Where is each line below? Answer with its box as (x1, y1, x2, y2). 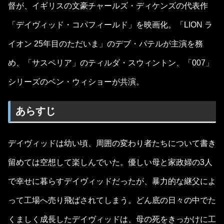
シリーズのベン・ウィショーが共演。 (8, 77, 144, 86)
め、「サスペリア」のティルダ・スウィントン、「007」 (8, 58, 213, 67)
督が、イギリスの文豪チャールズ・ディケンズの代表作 (8, 1, 208, 10)
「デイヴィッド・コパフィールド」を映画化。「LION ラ (8, 20, 212, 29)
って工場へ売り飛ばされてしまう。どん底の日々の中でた (8, 195, 216, 204)
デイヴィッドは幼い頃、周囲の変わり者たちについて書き (8, 138, 216, 147)
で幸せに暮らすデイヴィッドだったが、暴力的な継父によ (8, 176, 216, 185)
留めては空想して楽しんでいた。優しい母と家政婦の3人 (8, 157, 212, 166)
